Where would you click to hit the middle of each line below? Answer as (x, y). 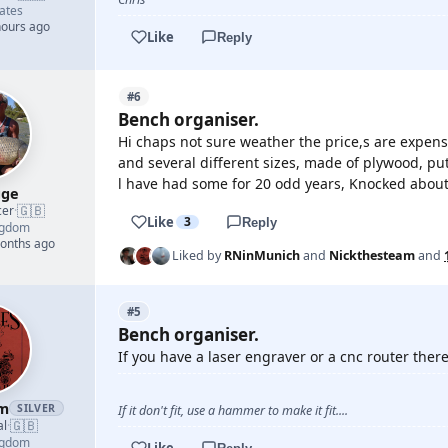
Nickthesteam (372, 255)
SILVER (36, 408)
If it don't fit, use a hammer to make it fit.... (233, 410)
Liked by (198, 255)
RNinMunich (262, 255)
